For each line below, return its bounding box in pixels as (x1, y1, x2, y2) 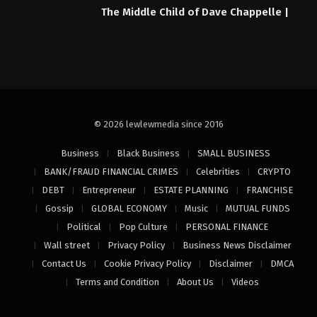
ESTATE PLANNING (154, 185, 229, 196)
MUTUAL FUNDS (225, 203, 290, 214)
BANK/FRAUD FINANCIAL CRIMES (44, 166, 178, 178)
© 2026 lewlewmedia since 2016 (93, 119, 224, 130)
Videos (231, 277, 259, 288)
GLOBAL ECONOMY (91, 203, 167, 214)
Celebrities (196, 166, 240, 178)
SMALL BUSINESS (197, 148, 270, 159)
